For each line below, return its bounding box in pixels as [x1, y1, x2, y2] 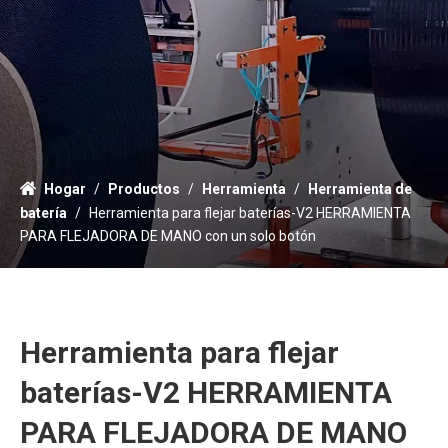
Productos [108, 180, 180, 197]
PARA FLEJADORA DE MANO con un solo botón [20, 227, 316, 244]
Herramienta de [308, 180, 412, 197]
